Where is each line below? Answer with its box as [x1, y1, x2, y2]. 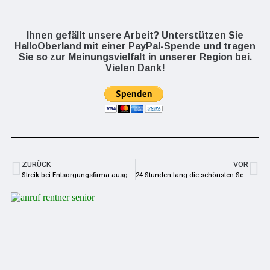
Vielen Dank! [105, 62, 165, 73]
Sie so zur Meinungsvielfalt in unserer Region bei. [18, 51, 252, 62]
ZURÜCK [22, 159, 51, 170]
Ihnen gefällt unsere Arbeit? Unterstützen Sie [27, 30, 243, 40]
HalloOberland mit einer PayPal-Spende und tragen [14, 40, 256, 51]
